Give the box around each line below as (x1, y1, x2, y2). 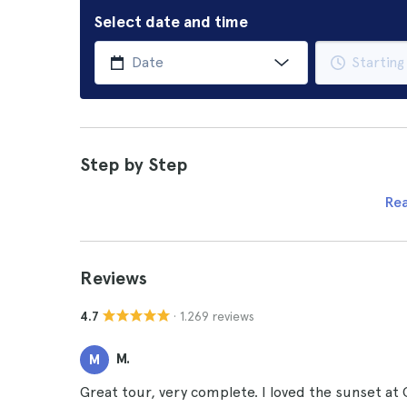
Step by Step (80, 154, 187, 175)
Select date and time (94, 12, 248, 31)
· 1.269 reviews (174, 308, 254, 323)
